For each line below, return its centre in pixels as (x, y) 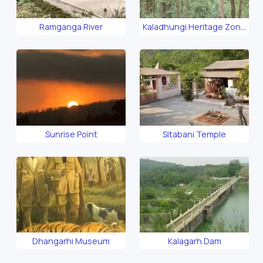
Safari (194, 39)
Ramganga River (71, 27)
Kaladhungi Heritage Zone (194, 27)
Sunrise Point (71, 134)
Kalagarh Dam (194, 241)
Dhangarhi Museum (71, 241)
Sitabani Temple (194, 134)
